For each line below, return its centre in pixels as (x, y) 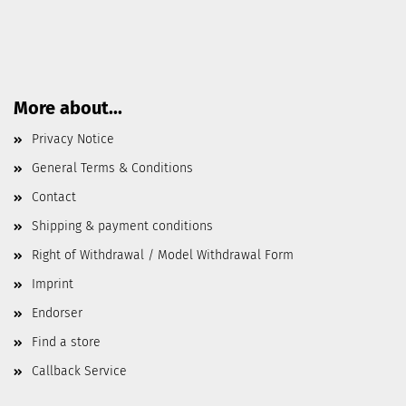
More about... (68, 108)
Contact (54, 197)
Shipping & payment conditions (122, 226)
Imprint (53, 284)
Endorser (57, 313)
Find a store (66, 342)
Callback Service (79, 371)
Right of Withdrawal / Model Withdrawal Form (163, 255)
